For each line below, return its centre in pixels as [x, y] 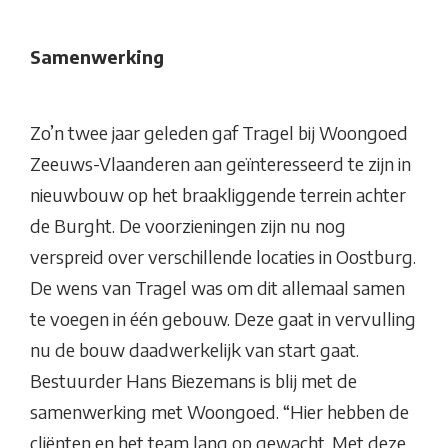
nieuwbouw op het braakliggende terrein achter [218, 195]
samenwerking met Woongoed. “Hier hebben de [219, 412]
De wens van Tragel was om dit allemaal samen [217, 288]
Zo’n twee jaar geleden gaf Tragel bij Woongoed [219, 133]
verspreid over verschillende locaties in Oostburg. [223, 257]
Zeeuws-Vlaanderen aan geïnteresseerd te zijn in [220, 164]
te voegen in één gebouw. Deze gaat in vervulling [223, 319]
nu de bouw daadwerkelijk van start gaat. [194, 350]
